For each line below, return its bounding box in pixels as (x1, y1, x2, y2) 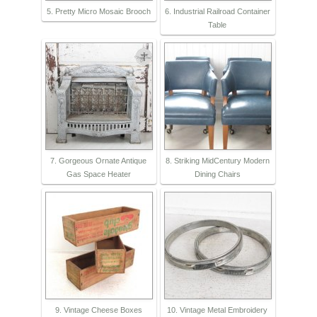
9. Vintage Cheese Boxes (54, 306, 142, 315)
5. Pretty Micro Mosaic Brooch (46, 7, 151, 16)
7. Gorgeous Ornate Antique (50, 156, 146, 166)
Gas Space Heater (66, 170, 131, 179)
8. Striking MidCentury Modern (165, 156, 270, 166)
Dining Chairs (194, 170, 241, 179)
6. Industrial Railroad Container (164, 7, 270, 16)
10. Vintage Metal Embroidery (167, 306, 267, 315)
